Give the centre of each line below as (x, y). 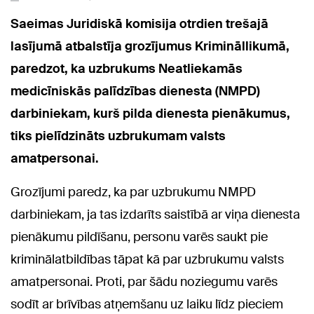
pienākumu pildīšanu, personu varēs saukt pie (139, 237)
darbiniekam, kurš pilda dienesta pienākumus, (150, 114)
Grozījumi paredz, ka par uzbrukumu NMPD (133, 192)
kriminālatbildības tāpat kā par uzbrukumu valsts (147, 260)
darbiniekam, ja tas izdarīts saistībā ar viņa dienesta (155, 215)
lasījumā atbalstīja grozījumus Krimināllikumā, (150, 47)
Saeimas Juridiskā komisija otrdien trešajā (139, 24)
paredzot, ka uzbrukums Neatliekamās (127, 69)
